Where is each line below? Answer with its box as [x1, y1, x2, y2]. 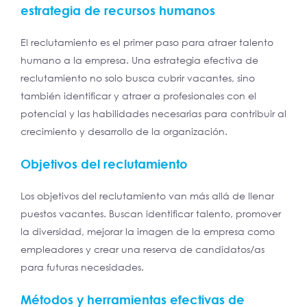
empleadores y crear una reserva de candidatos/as [21, 243, 265, 256]
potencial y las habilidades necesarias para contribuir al [21, 108, 286, 120]
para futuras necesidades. [21, 261, 144, 273]
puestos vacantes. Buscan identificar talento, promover [21, 208, 281, 220]
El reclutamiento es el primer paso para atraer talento [21, 36, 273, 49]
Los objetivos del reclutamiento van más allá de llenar [21, 190, 274, 202]
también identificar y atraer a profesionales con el [21, 90, 256, 102]
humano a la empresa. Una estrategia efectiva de [21, 54, 258, 66]
